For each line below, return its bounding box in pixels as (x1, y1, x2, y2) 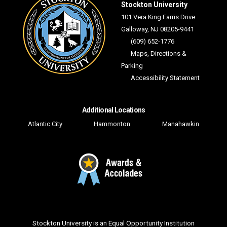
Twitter (67, 198, 104, 211)
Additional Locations (82, 106, 145, 115)
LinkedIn (133, 198, 178, 211)
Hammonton (94, 120, 131, 128)
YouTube (89, 198, 134, 211)
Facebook (45, 198, 95, 211)
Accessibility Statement (131, 74, 200, 82)
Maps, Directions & (131, 50, 187, 58)
